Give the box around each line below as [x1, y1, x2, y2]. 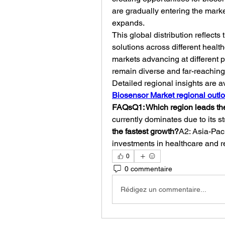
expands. [112, 18, 145, 28]
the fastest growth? [112, 127, 179, 136]
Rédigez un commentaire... [121, 185, 206, 193]
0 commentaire [125, 164, 172, 173]
